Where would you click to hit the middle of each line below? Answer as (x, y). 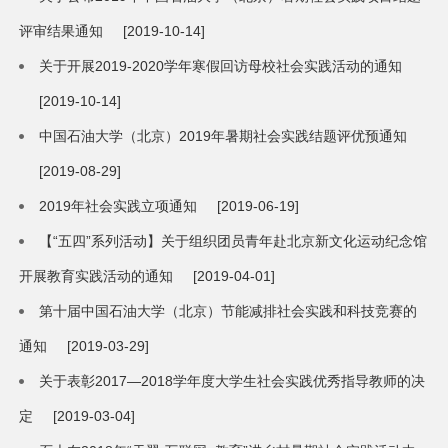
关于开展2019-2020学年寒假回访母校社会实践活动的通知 (221, 66)
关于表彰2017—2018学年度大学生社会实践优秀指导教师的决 (232, 381)
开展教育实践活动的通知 (96, 276)
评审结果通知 (61, 31)
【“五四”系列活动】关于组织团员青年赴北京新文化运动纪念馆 (233, 241)
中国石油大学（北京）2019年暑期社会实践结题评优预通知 (223, 136)
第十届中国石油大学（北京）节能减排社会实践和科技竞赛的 (228, 311)
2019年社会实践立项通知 (118, 206)
